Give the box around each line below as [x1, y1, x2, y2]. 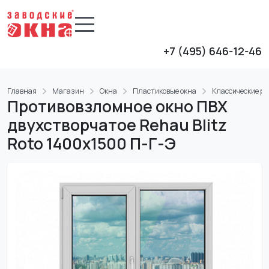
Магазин [52, 86, 84, 96]
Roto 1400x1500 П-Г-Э [7, 133, 176, 154]
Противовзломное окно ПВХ [7, 95, 228, 117]
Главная [7, 86, 37, 96]
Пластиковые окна [133, 86, 196, 96]
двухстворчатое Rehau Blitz [7, 114, 227, 136]
